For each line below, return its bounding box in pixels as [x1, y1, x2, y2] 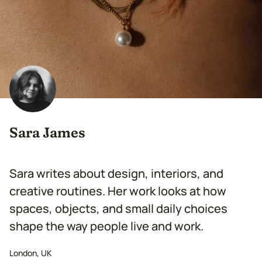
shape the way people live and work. [9, 218, 204, 234]
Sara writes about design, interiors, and [9, 165, 223, 181]
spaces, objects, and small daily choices [9, 200, 227, 216]
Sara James [9, 124, 85, 142]
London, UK [9, 247, 52, 258]
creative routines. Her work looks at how [9, 182, 226, 199]
